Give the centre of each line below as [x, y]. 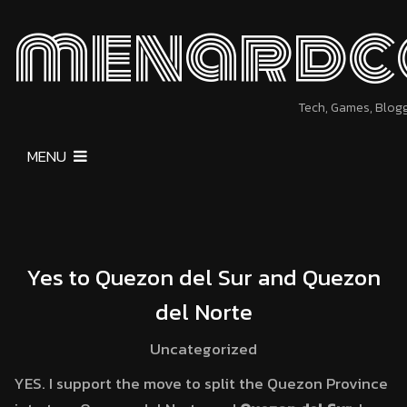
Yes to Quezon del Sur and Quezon [203, 277]
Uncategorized [203, 349]
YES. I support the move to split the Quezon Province [201, 383]
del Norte [203, 312]
